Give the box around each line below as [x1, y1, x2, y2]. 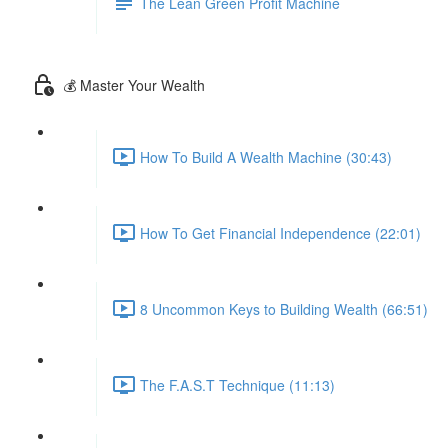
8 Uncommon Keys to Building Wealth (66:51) [140, 298, 428, 319]
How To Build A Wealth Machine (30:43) [140, 146, 392, 167]
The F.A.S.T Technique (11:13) [140, 374, 335, 395]
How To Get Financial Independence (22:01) [140, 222, 421, 243]
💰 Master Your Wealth [63, 74, 205, 95]
